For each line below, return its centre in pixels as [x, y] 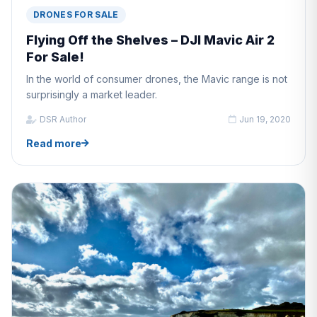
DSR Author [63, 119]
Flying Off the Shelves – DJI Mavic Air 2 [150, 40]
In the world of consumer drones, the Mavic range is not [157, 79]
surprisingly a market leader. [92, 94]
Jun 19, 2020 [265, 119]
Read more [54, 143]
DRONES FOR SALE [76, 14]
